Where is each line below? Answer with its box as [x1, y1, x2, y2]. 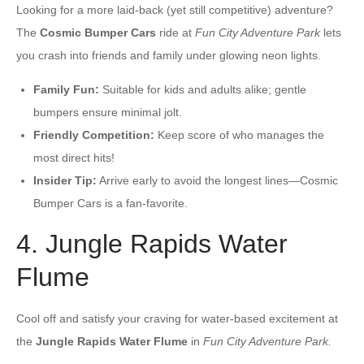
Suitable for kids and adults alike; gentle [99, 82, 306, 96]
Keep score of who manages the [154, 128, 324, 141]
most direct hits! [33, 150, 115, 164]
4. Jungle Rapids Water [16, 228, 288, 258]
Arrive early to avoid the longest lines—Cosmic [97, 173, 338, 187]
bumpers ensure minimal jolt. [33, 105, 182, 119]
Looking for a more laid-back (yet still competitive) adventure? [16, 2, 333, 16]
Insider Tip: [33, 173, 97, 187]
